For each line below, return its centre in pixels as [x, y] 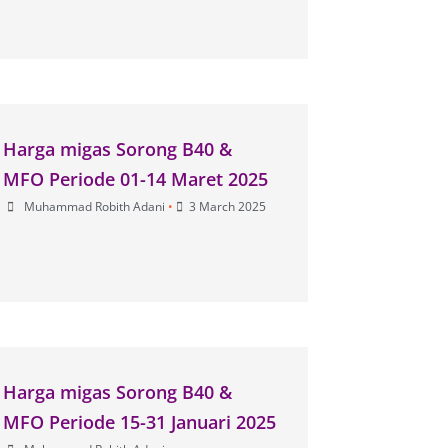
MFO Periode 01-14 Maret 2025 [136, 178]
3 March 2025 [228, 206]
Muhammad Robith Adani [95, 206]
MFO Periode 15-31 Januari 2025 [140, 421]
